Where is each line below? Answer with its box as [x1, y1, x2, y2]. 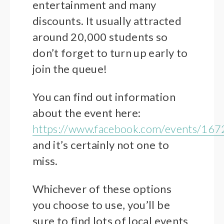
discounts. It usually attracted [32, 14, 181, 28]
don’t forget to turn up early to [32, 46, 188, 60]
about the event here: [32, 106, 141, 120]
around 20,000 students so [32, 30, 168, 44]
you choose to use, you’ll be [32, 198, 170, 212]
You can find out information [32, 90, 175, 104]
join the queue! [32, 62, 107, 76]
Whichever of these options [32, 182, 172, 196]
